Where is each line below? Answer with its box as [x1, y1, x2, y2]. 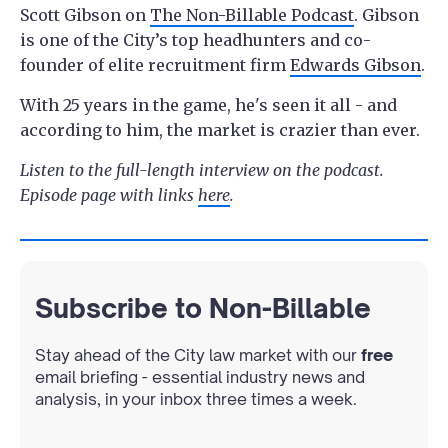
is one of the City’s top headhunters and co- [20, 29, 371, 50]
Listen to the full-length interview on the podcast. [20, 159, 384, 180]
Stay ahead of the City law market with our [35, 344, 361, 365]
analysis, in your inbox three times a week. [35, 388, 357, 409]
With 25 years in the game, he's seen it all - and [20, 94, 397, 115]
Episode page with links [20, 184, 198, 205]
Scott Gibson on [20, 4, 150, 25]
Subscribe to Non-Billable [35, 291, 371, 324]
